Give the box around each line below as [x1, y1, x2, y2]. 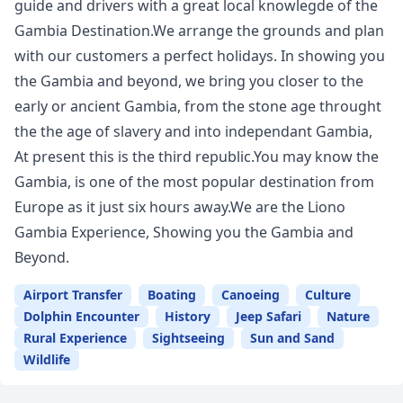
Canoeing [221, 286, 280, 304]
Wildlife [23, 351, 70, 369]
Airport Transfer [23, 286, 122, 304]
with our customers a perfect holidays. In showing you [14, 46, 385, 67]
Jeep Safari [236, 308, 301, 326]
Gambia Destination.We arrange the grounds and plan [14, 21, 384, 41]
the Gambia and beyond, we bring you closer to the [14, 71, 363, 92]
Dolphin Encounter [23, 308, 139, 326]
